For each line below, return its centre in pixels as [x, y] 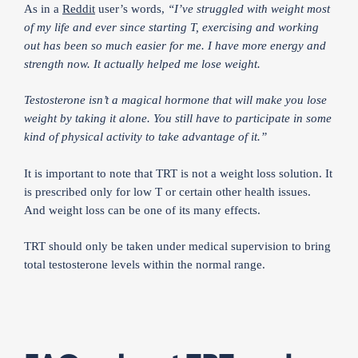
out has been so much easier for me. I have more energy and [175, 45]
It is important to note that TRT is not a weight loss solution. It [178, 173]
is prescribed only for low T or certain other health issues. [167, 191]
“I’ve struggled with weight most [249, 8]
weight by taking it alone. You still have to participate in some [178, 118]
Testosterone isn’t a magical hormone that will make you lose [175, 100]
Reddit [79, 8]
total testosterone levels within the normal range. [145, 265]
